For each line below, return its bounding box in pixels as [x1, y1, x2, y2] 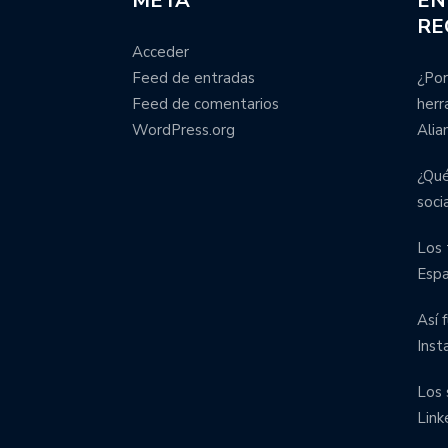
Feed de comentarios [132, 94, 279, 114]
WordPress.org [132, 120, 235, 140]
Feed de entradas [132, 68, 255, 88]
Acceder [132, 42, 189, 62]
